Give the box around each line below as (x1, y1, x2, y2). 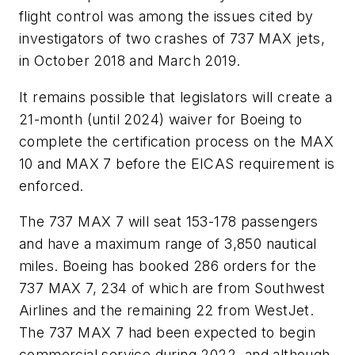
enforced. (19, 177, 84, 194)
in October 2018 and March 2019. (19, 52, 241, 70)
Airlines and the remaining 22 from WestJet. (19, 302, 315, 319)
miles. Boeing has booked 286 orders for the (19, 258, 317, 275)
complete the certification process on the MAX (19, 132, 334, 150)
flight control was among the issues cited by (19, 8, 314, 25)
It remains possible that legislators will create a (19, 88, 332, 105)
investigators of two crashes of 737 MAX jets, (19, 30, 325, 48)
